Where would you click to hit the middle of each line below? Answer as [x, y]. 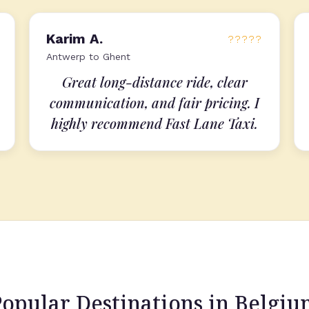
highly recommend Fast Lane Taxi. [154, 123]
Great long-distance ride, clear [154, 82]
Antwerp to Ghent [88, 57]
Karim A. [74, 39]
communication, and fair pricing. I [154, 102]
